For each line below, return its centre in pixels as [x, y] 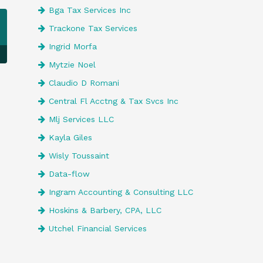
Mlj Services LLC [81, 119]
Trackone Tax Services [93, 28]
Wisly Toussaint [79, 156]
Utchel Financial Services [98, 228]
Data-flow [69, 174]
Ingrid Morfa [73, 46]
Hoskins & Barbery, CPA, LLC [105, 210]
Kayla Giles [70, 137]
